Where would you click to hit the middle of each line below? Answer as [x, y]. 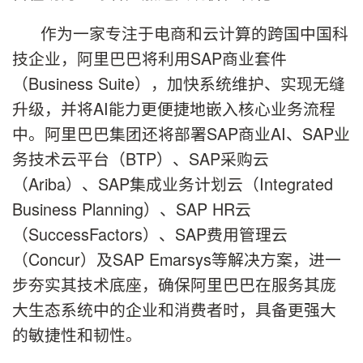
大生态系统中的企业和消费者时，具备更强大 [174, 310]
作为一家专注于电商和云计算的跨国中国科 [194, 33]
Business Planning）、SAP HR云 [132, 209]
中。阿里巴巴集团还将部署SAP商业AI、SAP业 [181, 134]
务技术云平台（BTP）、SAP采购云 [141, 159]
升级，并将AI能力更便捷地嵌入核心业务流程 [174, 109]
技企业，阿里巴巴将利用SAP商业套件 [149, 58]
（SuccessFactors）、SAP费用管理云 [150, 234]
